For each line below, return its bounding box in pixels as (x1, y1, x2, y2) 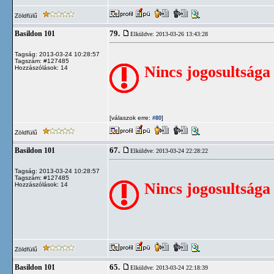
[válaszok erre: (109, 114, 150, 121)
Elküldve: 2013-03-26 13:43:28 (130, 31, 208, 37)
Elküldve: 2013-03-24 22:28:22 (130, 147, 208, 154)
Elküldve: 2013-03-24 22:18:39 (130, 264, 208, 271)
